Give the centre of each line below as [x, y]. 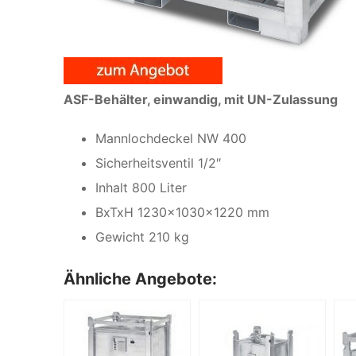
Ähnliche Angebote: [140, 279]
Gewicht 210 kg [142, 236]
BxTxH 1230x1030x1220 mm [182, 212]
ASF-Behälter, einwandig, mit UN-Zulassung [201, 99]
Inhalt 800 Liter [141, 187]
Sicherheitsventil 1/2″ [158, 163]
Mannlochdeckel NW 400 [171, 138]
